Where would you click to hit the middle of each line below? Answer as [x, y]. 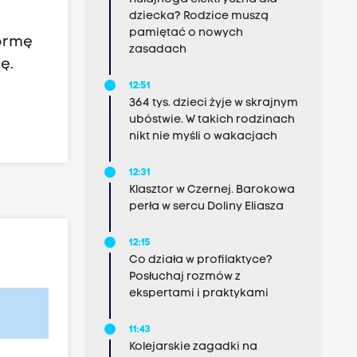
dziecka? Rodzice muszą [198, 16]
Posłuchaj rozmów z [184, 277]
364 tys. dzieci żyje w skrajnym [213, 103]
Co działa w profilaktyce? [200, 260]
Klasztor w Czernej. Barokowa [212, 190]
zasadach [157, 50]
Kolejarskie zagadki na [193, 347]
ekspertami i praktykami [198, 294]
